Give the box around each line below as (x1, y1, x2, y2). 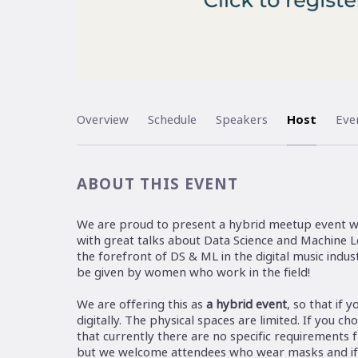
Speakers (215, 111, 268, 128)
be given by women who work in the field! (76, 264, 310, 280)
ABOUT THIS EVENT (76, 173, 238, 195)
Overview (76, 111, 129, 128)
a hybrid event (205, 296, 287, 312)
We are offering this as (76, 296, 206, 312)
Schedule (147, 111, 197, 128)
